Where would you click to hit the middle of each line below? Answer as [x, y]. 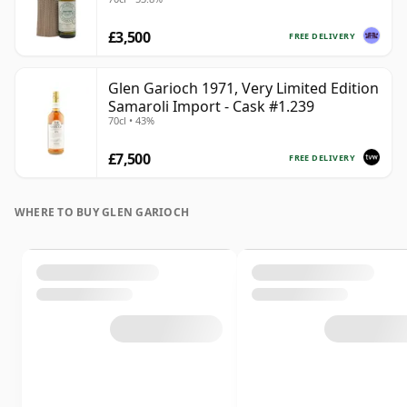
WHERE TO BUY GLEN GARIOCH [102, 213]
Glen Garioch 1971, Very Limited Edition [243, 89]
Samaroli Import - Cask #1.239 [211, 107]
